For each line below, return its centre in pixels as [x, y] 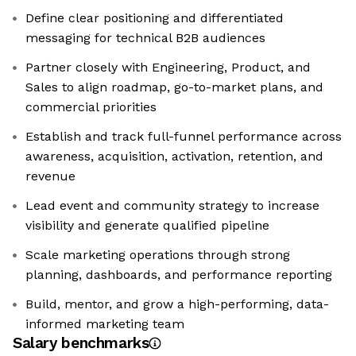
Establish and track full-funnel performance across [184, 137]
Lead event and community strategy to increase [172, 206]
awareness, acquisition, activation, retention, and [174, 157]
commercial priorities [91, 107]
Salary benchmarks [81, 343]
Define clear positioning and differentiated [155, 18]
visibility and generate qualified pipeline [147, 226]
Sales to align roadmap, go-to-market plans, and [174, 87]
